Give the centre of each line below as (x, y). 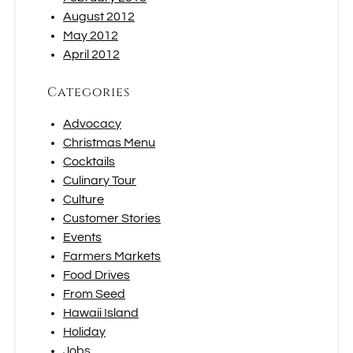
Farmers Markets (112, 256)
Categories (89, 92)
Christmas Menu (109, 143)
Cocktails (89, 162)
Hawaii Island (101, 313)
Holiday (84, 332)
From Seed (94, 294)
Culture (84, 199)
